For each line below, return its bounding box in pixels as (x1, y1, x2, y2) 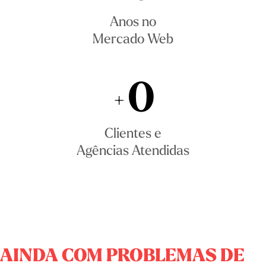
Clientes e (104, 123, 161, 141)
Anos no (110, 12, 156, 30)
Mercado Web (93, 29, 173, 47)
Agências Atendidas (77, 141, 189, 159)
